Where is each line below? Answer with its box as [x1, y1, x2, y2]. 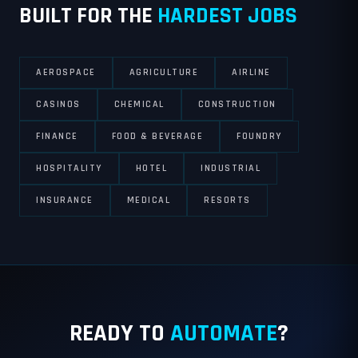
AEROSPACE [36, 66, 96, 78]
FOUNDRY [237, 130, 282, 142]
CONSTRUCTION [197, 98, 276, 110]
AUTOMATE [170, 318, 277, 348]
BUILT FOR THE [19, 2, 157, 30]
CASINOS [36, 98, 81, 110]
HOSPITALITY [36, 162, 102, 174]
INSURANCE [36, 194, 93, 206]
